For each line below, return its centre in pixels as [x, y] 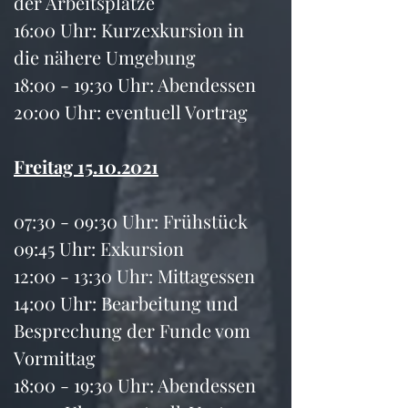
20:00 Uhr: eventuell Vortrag [131, 112]
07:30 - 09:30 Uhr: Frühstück [131, 221]
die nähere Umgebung [105, 57]
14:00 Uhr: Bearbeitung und [128, 303]
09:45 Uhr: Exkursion [99, 248]
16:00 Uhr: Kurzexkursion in [131, 30]
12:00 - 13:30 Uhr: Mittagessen [134, 275]
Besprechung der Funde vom [134, 330]
